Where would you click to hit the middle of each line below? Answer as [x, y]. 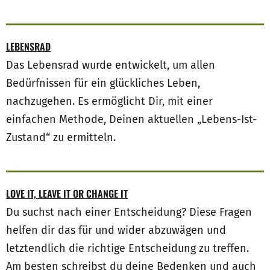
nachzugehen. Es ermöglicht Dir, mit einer [109, 102]
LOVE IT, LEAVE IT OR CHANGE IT [67, 194]
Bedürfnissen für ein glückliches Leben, [103, 83]
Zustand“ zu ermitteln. [61, 138]
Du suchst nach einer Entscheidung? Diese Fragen [129, 212]
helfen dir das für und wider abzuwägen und [116, 231]
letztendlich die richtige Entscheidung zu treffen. [127, 249]
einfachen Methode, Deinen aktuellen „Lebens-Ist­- [131, 120]
